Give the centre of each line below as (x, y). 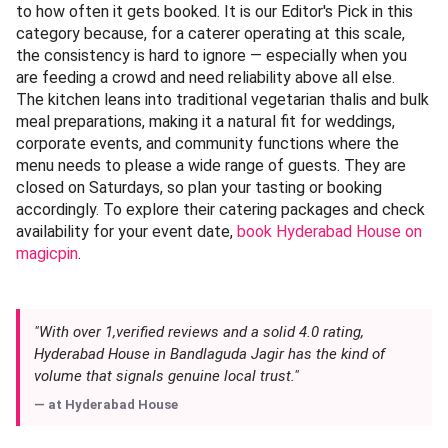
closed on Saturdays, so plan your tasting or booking (199, 187)
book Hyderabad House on (329, 231)
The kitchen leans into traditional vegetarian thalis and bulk (222, 99)
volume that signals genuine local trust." (166, 375)
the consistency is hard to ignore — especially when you (211, 55)
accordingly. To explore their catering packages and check (220, 209)
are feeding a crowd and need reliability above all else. (205, 77)
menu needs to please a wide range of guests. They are (211, 165)
